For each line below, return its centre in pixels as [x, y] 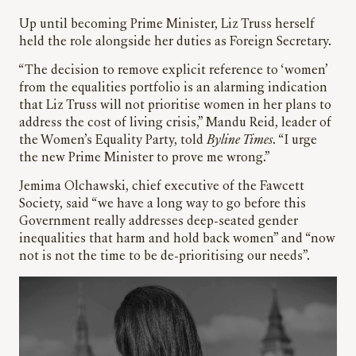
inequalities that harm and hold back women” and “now [177, 239]
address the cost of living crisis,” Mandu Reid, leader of [175, 123]
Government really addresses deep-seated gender [159, 221]
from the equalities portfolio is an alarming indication [173, 88]
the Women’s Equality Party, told [113, 140]
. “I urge [295, 140]
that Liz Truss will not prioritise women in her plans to [175, 105]
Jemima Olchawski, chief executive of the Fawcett [162, 186]
